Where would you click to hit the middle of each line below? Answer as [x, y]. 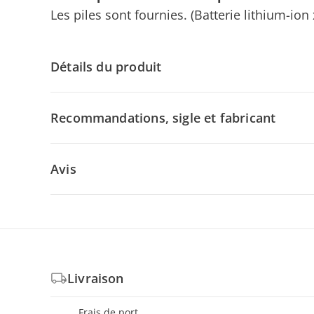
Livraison [96, 278]
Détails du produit [106, 67]
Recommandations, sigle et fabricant [163, 118]
